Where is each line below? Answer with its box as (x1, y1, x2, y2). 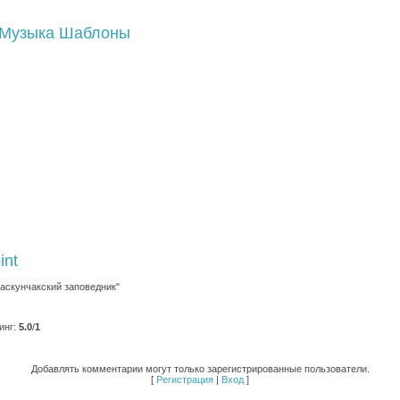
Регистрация (156, 374, 213, 385)
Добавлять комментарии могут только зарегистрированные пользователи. (30, 363, 370, 374)
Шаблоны (59, 24, 130, 42)
